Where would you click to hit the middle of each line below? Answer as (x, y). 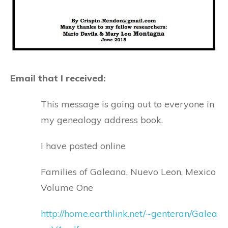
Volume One (67, 187)
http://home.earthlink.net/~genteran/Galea (129, 213)
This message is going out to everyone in (127, 104)
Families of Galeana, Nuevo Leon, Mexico (128, 172)
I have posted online (83, 146)
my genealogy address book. (102, 120)
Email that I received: (58, 78)
